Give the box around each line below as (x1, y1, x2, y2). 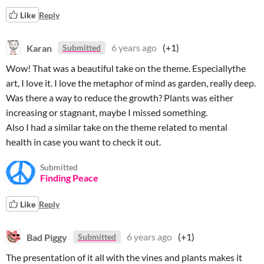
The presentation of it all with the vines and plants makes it (6, 252, 242, 263)
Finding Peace (40, 172, 98, 183)
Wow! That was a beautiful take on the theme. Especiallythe (6, 62, 246, 74)
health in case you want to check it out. (6, 136, 161, 147)
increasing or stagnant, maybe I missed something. (6, 107, 209, 118)
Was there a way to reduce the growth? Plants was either (6, 92, 233, 103)
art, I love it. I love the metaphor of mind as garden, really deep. (6, 77, 256, 88)
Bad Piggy (27, 231, 67, 242)
